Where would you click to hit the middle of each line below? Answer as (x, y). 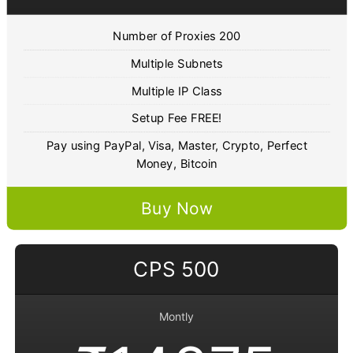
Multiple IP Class (176, 91)
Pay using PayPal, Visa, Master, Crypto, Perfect (176, 145)
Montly (176, 317)
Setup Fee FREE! (176, 118)
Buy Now (176, 209)
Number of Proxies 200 (176, 36)
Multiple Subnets (176, 63)
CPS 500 (176, 269)
